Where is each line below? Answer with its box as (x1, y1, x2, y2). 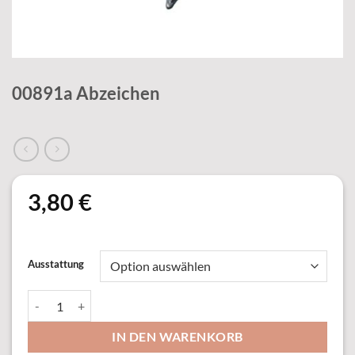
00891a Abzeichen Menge (27, 291, 155, 305)
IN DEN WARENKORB (112, 330, 243, 345)
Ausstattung (28, 257, 84, 270)
